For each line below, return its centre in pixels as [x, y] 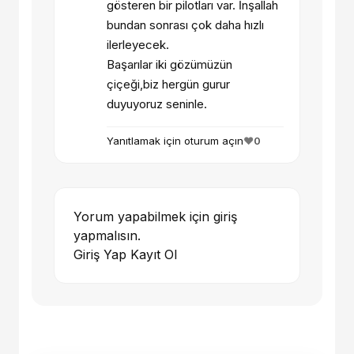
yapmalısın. [107, 236]
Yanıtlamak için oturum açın [175, 141]
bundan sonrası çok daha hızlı [185, 25]
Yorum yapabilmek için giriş [155, 217]
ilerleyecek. [138, 45]
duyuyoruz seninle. [157, 104]
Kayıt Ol [154, 255]
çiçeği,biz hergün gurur [168, 85]
